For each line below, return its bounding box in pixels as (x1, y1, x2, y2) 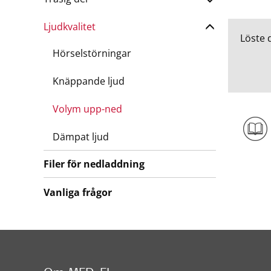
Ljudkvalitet (44, 20, 96, 33)
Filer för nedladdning (44, 157, 145, 171)
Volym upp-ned (53, 102, 122, 116)
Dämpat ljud (53, 130, 109, 143)
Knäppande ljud (53, 74, 125, 88)
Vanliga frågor (44, 186, 112, 199)
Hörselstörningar (53, 47, 131, 60)
